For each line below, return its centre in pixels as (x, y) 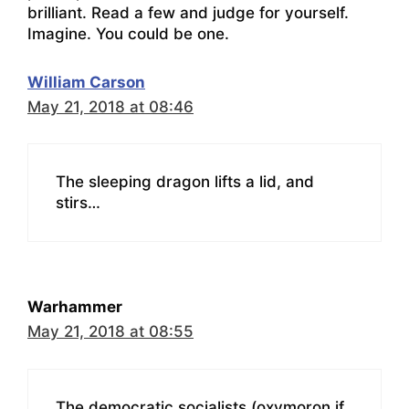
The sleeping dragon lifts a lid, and (185, 182)
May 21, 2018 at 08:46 (110, 106)
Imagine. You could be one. (128, 33)
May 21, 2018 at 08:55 (110, 332)
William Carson (86, 82)
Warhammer (75, 307)
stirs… (78, 203)
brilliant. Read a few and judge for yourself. (188, 12)
